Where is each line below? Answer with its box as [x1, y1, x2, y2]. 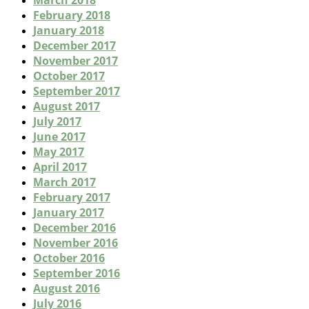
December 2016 [33, 220, 116, 236]
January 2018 [33, 23, 104, 39]
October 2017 [33, 68, 105, 84]
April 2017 [33, 159, 87, 175]
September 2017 [33, 83, 120, 99]
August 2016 [33, 281, 100, 297]
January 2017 [33, 205, 104, 221]
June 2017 [33, 129, 86, 145]
